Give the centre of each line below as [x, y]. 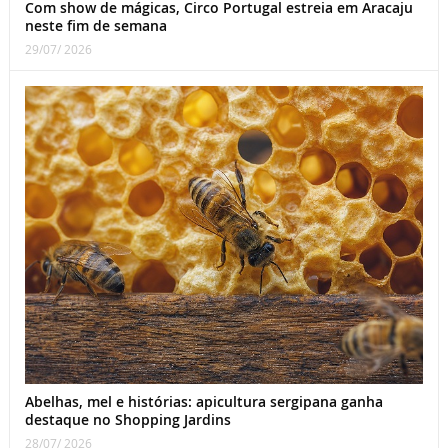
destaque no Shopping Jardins [127, 420]
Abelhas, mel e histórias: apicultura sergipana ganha [203, 402]
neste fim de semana [95, 25]
